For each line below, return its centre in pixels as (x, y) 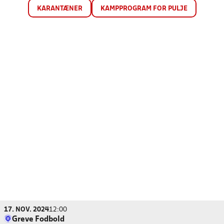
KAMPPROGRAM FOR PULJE (144, 9)
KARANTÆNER (59, 9)
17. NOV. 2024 (26, 210)
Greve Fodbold (38, 219)
